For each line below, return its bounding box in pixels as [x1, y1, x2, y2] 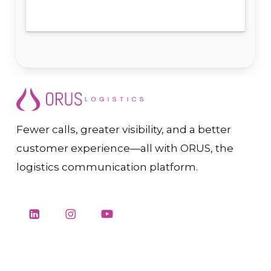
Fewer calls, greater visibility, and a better [16, 123, 231, 136]
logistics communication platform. [16, 161, 198, 174]
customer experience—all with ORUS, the [16, 142, 233, 155]
